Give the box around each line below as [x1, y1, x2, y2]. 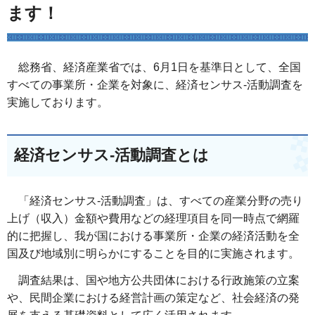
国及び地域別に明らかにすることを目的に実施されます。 [7, 247, 300, 259]
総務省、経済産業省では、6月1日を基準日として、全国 [7, 61, 301, 73]
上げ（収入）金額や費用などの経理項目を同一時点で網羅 [7, 212, 300, 224]
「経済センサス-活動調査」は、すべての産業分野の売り [7, 195, 303, 207]
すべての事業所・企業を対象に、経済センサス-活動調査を [7, 79, 303, 91]
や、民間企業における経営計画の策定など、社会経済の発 [7, 291, 300, 304]
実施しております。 [7, 96, 108, 108]
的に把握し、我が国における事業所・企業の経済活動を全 [7, 230, 300, 242]
